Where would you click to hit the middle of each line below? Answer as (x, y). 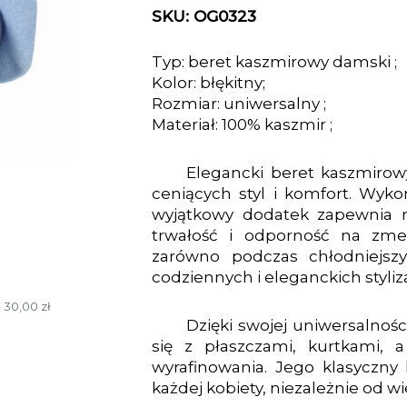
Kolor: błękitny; (208, 83)
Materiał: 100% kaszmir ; (242, 124)
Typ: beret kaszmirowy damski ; (274, 62)
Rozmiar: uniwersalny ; (239, 104)
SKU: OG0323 (204, 16)
